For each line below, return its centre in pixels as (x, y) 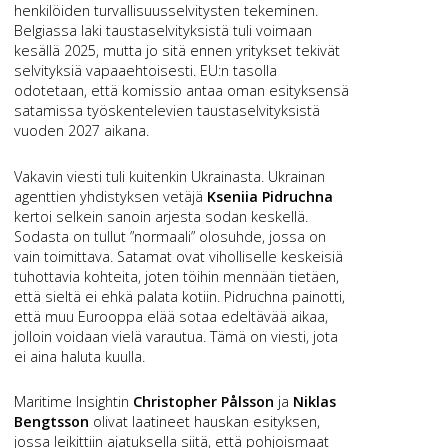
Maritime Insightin (74, 402)
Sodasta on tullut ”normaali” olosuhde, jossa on (170, 236)
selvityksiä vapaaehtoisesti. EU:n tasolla (146, 71)
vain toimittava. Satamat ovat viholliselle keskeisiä (179, 256)
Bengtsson (52, 422)
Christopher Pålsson (204, 402)
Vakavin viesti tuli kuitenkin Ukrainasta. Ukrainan (170, 176)
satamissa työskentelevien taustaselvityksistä (167, 111)
